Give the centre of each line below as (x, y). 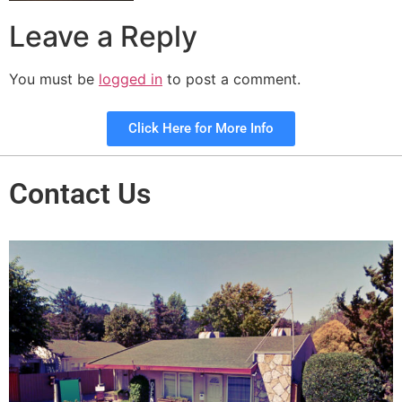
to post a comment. (232, 79)
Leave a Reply (103, 36)
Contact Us (80, 194)
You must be (54, 79)
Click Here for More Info (201, 129)
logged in (131, 79)
